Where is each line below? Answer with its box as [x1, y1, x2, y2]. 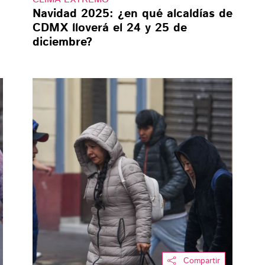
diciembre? [32, 33, 92, 51]
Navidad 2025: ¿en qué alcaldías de [32, 5, 232, 22]
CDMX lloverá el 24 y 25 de [32, 19, 187, 37]
